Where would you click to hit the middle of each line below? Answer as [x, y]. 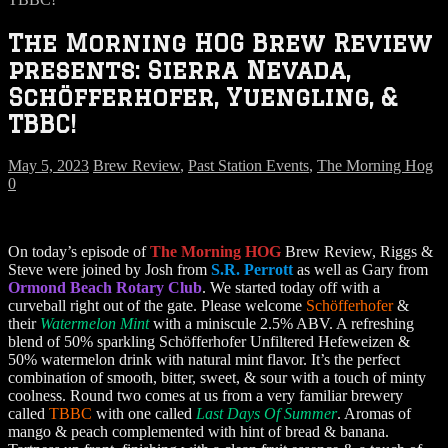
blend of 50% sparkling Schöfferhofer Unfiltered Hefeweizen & [209, 341]
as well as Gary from [360, 269]
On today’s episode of [79, 251]
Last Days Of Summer [266, 413]
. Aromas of [374, 413]
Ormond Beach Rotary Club [105, 287]
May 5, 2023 [48, 165]
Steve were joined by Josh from [109, 269]
